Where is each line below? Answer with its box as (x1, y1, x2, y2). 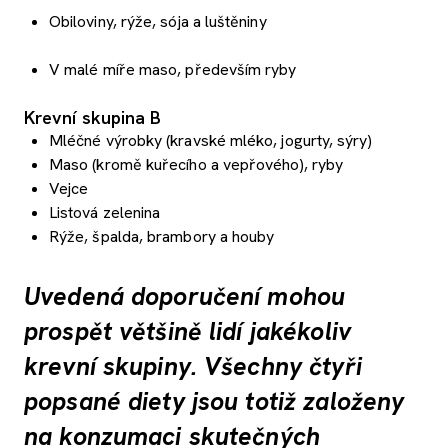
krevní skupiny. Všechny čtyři (24, 349, 362, 383)
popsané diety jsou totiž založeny (24, 384, 405, 418)
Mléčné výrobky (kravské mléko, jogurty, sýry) (49, 129, 372, 151)
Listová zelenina (49, 201, 161, 223)
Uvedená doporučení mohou (24, 279, 346, 313)
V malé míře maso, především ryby (49, 58, 297, 80)
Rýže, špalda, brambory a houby (49, 225, 275, 247)
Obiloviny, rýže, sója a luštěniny (49, 10, 267, 32)
